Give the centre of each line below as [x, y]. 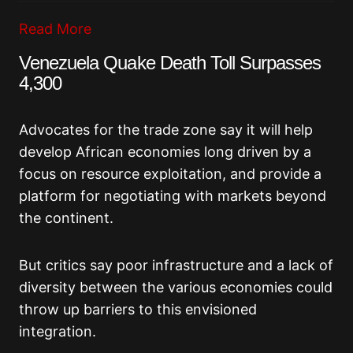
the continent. [66, 218]
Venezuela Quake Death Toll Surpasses [170, 63]
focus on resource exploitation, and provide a [170, 174]
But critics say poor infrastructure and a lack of [176, 266]
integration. [58, 332]
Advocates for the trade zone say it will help [166, 130]
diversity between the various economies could [176, 288]
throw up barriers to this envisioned [138, 310]
